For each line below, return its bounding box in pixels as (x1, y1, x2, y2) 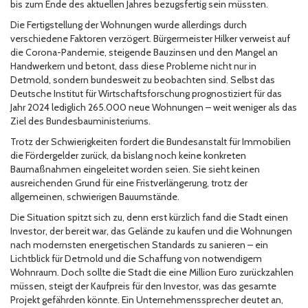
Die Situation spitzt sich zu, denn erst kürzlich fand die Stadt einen (10, 211, 288, 224)
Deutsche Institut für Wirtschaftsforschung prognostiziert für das (10, 87, 282, 100)
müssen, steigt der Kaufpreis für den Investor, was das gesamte (10, 280, 276, 293)
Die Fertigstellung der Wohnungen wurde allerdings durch (10, 19, 247, 32)
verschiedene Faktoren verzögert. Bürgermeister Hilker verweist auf (10, 32, 290, 45)
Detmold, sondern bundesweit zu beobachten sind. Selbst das (10, 74, 275, 87)
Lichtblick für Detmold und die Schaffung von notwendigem (10, 252, 262, 265)
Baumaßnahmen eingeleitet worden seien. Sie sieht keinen (10, 163, 260, 176)
